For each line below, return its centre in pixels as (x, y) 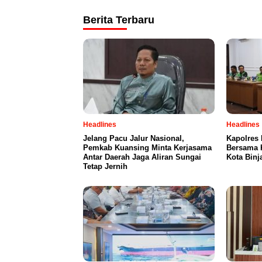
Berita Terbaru (119, 20)
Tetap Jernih (105, 166)
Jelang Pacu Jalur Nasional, (134, 138)
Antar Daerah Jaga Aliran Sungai (142, 157)
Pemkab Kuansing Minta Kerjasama (147, 148)
